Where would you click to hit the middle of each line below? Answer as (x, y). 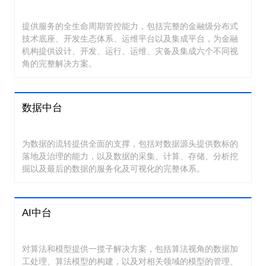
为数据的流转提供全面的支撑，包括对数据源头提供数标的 (130, 143)
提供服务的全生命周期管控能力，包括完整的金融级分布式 (130, 26)
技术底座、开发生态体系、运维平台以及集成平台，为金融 (130, 39)
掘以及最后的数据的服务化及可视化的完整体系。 (113, 168)
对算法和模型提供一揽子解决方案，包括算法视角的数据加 (130, 248)
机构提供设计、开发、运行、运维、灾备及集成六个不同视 (130, 51)
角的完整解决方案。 (59, 64)
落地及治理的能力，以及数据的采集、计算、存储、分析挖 (130, 156)
